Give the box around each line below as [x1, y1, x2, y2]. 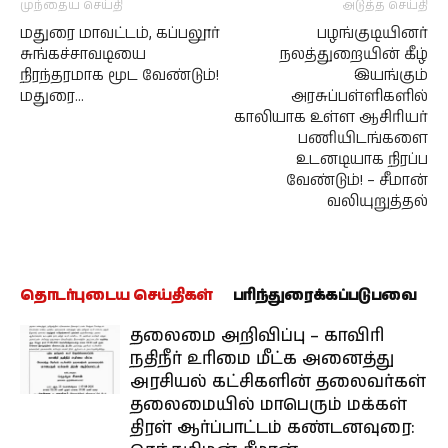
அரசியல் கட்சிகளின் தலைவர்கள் [130, 370, 426, 394]
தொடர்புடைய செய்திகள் [20, 285, 213, 306]
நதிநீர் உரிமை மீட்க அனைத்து [130, 347, 394, 371]
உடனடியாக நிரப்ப [296, 149, 428, 170]
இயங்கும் [354, 65, 428, 86]
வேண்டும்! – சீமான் [286, 170, 428, 191]
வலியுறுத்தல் [327, 191, 428, 212]
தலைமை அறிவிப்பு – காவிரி [130, 324, 384, 348]
